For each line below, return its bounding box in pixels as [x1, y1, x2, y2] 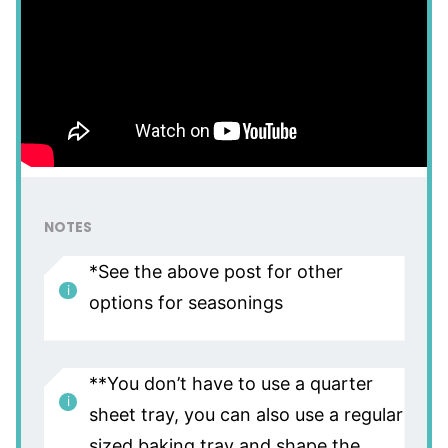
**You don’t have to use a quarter [88, 372, 373, 394]
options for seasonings [88, 292, 283, 314]
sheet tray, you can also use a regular [88, 403, 403, 425]
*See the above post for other [88, 261, 343, 283]
